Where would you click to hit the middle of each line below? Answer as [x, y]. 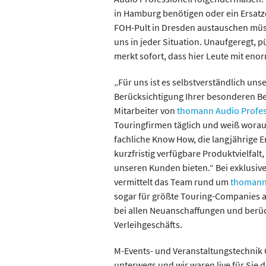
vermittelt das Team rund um [172, 182]
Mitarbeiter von [145, 110]
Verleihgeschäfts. [148, 224]
